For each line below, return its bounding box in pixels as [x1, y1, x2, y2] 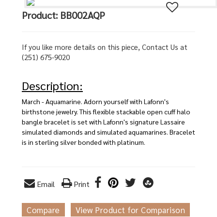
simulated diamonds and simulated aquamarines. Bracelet [22, 127, 195, 137]
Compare [27, 204, 60, 216]
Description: [22, 77, 83, 93]
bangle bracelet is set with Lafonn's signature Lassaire [22, 117, 185, 126]
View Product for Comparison [75, 204, 185, 216]
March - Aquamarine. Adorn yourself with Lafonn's [22, 97, 169, 106]
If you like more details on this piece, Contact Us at [22, 42, 187, 52]
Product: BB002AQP [22, 9, 105, 22]
